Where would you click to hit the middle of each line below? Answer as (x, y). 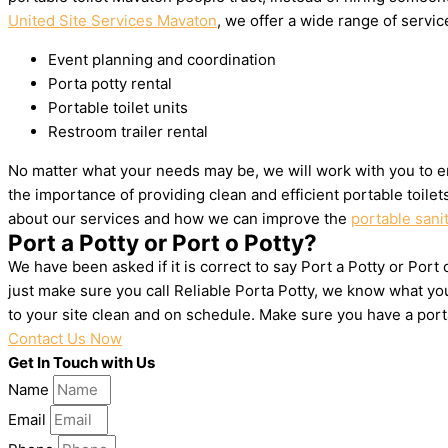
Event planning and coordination (162, 59)
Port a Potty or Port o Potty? (162, 242)
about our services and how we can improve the (179, 218)
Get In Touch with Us (81, 362)
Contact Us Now (65, 338)
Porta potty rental (110, 83)
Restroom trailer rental (128, 131)
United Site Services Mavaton (112, 20)
